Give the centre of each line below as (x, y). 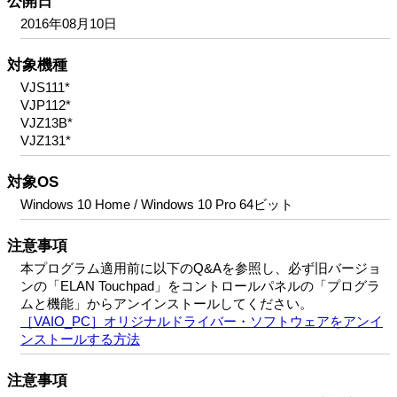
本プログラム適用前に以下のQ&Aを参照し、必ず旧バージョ (201, 268)
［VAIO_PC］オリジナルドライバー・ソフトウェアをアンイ (202, 321)
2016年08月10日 (69, 23)
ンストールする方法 (80, 339)
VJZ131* (46, 140)
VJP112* (46, 105)
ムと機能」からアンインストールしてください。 (167, 304)
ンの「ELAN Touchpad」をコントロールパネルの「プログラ (200, 286)
